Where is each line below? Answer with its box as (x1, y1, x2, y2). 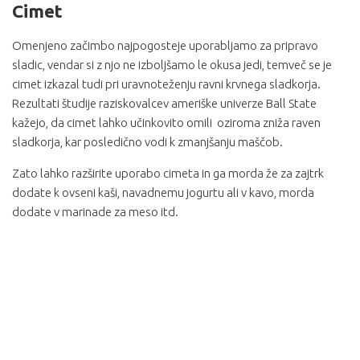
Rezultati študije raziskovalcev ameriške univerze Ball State (12, 96, 317, 110)
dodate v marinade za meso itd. (12, 204, 178, 219)
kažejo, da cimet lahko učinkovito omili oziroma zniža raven (12, 115, 321, 129)
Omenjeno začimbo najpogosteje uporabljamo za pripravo (12, 38, 318, 52)
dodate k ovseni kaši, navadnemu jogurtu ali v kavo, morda (12, 185, 314, 199)
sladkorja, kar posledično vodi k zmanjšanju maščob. (12, 134, 283, 149)
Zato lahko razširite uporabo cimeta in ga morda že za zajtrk (12, 166, 324, 180)
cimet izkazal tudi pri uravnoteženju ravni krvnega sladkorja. (12, 76, 321, 91)
